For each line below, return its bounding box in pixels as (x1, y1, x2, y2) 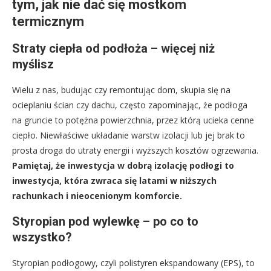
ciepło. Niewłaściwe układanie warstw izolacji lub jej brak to (12, 129, 245, 142)
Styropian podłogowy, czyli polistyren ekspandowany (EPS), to (12, 257, 255, 269)
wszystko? (12, 230, 72, 245)
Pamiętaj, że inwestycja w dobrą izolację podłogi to (12, 160, 234, 172)
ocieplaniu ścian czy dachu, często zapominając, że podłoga (12, 99, 247, 111)
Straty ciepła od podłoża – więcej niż (12, 41, 215, 56)
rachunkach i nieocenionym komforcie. (12, 190, 182, 202)
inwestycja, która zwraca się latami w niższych (12, 175, 217, 187)
